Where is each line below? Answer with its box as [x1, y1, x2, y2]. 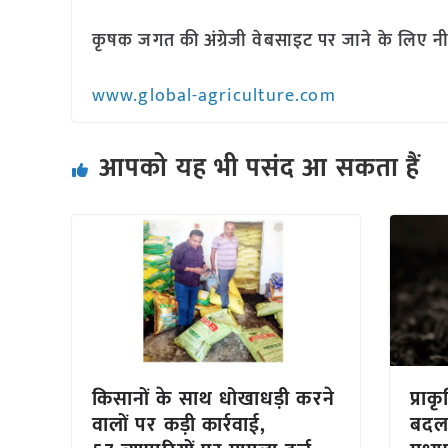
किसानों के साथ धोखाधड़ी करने [92, 382, 335, 417]
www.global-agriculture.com [92, 81, 336, 111]
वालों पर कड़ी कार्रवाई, [92, 408, 267, 443]
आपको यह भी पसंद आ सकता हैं [99, 147, 421, 190]
